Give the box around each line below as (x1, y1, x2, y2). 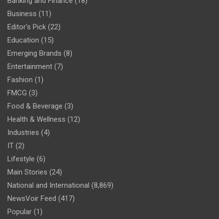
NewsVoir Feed (7, 194, 56, 203)
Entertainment (7, 62, 52, 71)
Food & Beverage (7, 101, 63, 110)
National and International (7, 180, 89, 190)
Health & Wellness (7, 114, 66, 124)
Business (7, 9, 37, 18)
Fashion (7, 75, 33, 84)
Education (7, 35, 39, 44)
